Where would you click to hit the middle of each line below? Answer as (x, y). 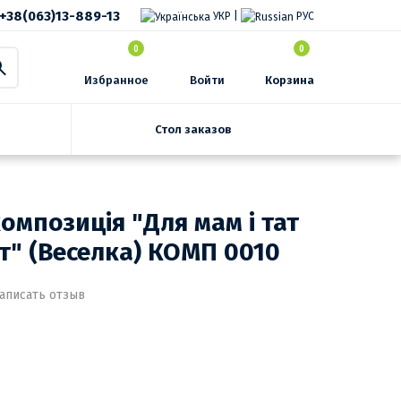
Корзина (290, 80)
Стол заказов (193, 129)
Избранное (116, 80)
